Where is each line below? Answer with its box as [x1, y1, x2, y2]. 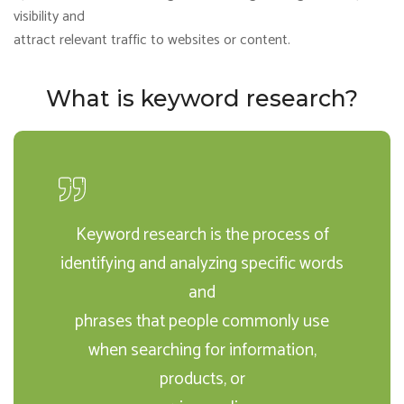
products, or [159, 365, 245, 393]
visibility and [14, 5, 85, 29]
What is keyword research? [46, 85, 358, 112]
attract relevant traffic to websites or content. [14, 28, 290, 52]
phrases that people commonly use [75, 308, 329, 335]
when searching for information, [87, 336, 317, 364]
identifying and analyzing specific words [60, 250, 344, 278]
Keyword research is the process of [75, 221, 329, 249]
